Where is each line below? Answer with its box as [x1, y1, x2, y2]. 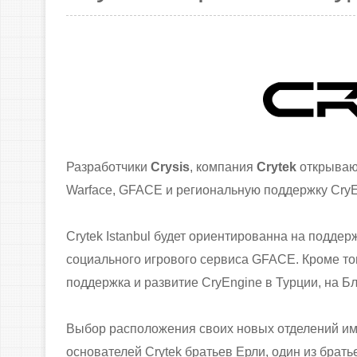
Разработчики [65, 160, 151, 174]
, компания [189, 160, 257, 174]
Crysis [150, 160, 190, 174]
